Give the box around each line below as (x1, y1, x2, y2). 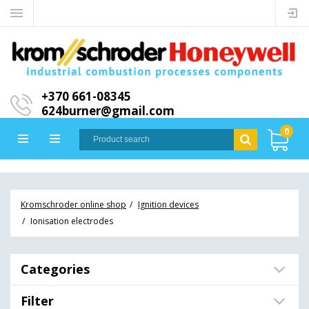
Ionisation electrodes (30, 215, 113, 227)
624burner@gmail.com (41, 102, 175, 119)
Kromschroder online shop (21, 199, 126, 210)
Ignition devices (138, 199, 199, 210)
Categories (21, 261, 90, 277)
